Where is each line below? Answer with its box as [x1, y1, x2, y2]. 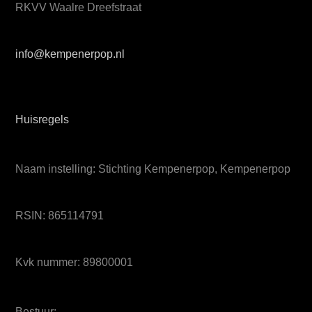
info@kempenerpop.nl [15, 47, 125, 60]
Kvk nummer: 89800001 [15, 256, 134, 269]
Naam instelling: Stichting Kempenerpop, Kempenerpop [15, 162, 291, 175]
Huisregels [15, 114, 70, 126]
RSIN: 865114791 [15, 209, 104, 221]
